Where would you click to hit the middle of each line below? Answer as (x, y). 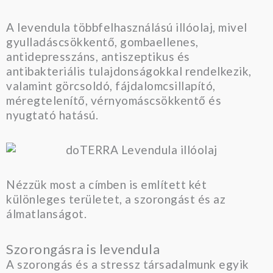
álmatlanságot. (46, 214)
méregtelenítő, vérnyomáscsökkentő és (114, 100)
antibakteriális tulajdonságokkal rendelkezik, (129, 71)
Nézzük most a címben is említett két (106, 185)
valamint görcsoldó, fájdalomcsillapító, (111, 85)
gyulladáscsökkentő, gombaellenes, (102, 41)
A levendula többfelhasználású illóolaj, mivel (127, 27)
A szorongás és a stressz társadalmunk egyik (128, 264)
